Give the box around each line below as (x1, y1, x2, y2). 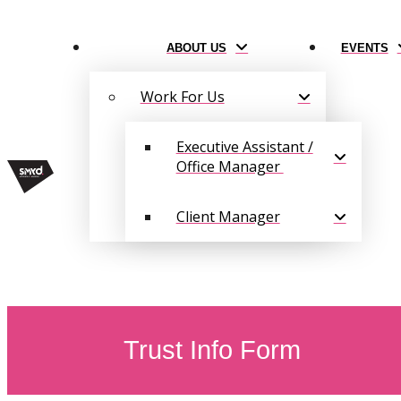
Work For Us (140, 87, 225, 107)
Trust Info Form (124, 336, 301, 365)
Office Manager (175, 157, 284, 176)
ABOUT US (166, 41, 227, 55)
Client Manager (175, 207, 280, 226)
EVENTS (340, 41, 388, 55)
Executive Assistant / (175, 137, 313, 157)
